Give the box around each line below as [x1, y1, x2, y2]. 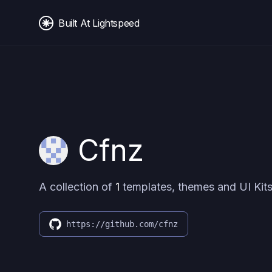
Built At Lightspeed [58, 16, 140, 29]
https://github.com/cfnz [66, 219, 178, 229]
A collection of [39, 180, 115, 193]
